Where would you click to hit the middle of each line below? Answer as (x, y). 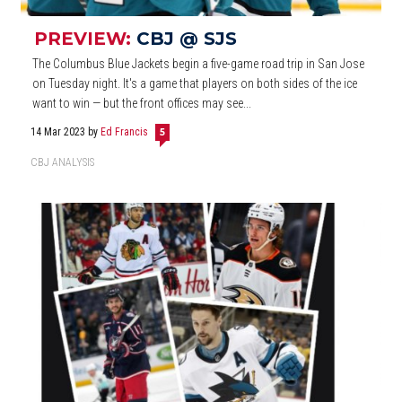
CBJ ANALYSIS (62, 162)
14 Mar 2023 (60, 131)
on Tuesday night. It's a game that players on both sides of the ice (195, 83)
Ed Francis (125, 131)
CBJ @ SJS (187, 38)
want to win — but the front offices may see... (142, 103)
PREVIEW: (85, 38)
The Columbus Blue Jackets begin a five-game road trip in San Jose (199, 63)
